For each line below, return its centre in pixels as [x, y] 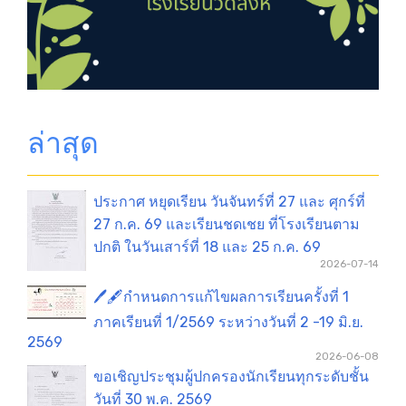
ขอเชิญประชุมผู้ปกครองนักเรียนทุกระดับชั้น [231, 376]
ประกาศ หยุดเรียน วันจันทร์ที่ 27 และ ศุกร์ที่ [229, 201]
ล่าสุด [63, 143]
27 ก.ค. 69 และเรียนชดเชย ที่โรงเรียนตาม [227, 224]
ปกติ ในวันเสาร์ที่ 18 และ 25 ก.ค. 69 [207, 246]
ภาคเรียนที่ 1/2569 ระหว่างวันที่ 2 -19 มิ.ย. [228, 322]
